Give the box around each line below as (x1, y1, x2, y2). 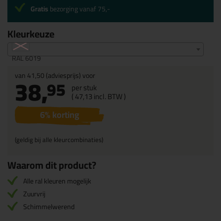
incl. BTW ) (92, 89, 126, 104)
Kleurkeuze (7, 25, 54, 43)
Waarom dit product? (7, 156, 96, 174)
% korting (44, 107, 79, 123)
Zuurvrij (23, 187, 45, 200)
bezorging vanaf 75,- (48, 2, 110, 15)
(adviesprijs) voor (44, 69, 95, 82)
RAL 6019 (12, 52, 41, 65)
